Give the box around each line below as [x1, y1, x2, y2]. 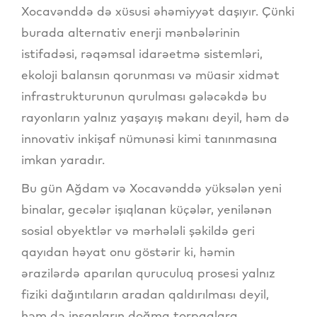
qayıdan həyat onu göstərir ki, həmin [21, 244, 235, 260]
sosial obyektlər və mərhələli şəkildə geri [21, 223, 255, 238]
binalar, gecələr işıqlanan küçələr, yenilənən [21, 202, 272, 217]
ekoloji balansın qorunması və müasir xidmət [21, 67, 279, 83]
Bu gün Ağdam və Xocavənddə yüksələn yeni [21, 180, 282, 196]
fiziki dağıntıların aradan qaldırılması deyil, [21, 287, 269, 302]
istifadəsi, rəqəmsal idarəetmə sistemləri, [21, 46, 263, 62]
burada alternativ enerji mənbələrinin [21, 25, 240, 40]
